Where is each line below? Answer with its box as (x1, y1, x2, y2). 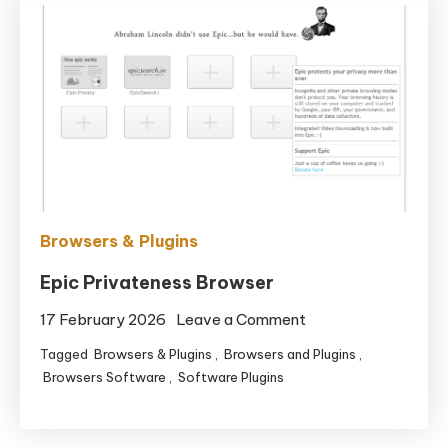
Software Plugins (178, 368, 285, 385)
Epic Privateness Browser (40, 270, 275, 294)
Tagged (40, 345, 92, 362)
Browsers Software (43, 368, 167, 385)
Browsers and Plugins (224, 345, 357, 362)
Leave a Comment (176, 309, 307, 329)
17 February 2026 (40, 309, 167, 329)
